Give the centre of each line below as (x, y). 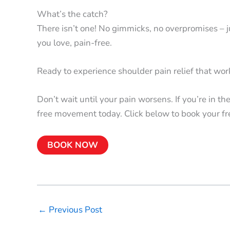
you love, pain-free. (74, 43)
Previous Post (74, 210)
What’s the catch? (72, 14)
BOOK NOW (73, 145)
